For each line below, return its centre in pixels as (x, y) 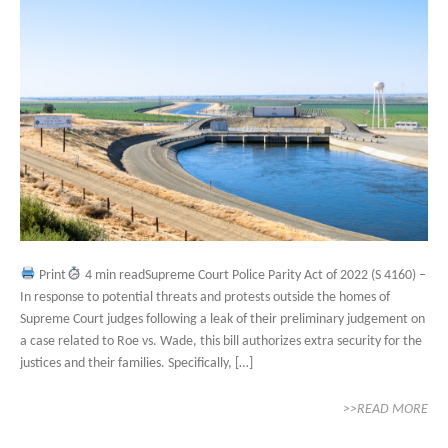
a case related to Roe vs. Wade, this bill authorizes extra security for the (221, 341)
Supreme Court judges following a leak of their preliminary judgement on (222, 319)
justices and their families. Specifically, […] (136, 363)
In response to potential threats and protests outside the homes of (205, 297)
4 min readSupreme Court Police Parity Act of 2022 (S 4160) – (253, 275)
